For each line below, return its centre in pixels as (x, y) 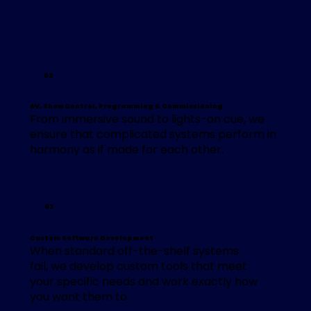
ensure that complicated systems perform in (153, 135)
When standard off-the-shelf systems (134, 251)
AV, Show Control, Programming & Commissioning (126, 106)
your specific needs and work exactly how (143, 282)
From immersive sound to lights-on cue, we (147, 119)
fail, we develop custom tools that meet (138, 267)
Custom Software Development (91, 237)
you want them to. (79, 297)
